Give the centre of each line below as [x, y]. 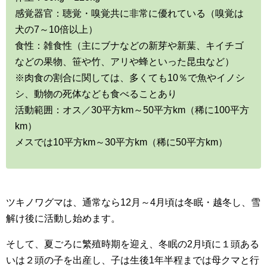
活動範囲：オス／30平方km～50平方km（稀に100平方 [132, 110]
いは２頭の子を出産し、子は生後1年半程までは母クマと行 [133, 260]
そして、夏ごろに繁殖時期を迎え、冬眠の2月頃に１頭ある [133, 244]
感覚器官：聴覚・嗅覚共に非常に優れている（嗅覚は [129, 13]
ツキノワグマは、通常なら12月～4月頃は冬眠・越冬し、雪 [133, 202]
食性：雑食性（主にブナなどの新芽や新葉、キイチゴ [129, 45]
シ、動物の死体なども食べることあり [96, 94]
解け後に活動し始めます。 [63, 218]
